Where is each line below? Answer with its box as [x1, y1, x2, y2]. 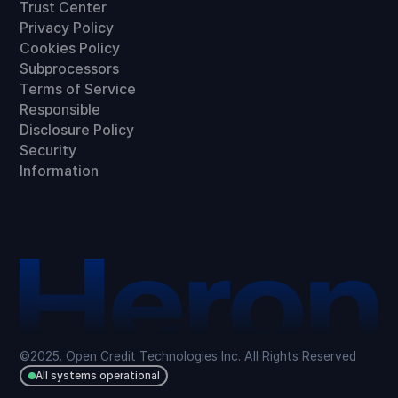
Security [20, 141, 77, 159]
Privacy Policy [20, 19, 115, 36]
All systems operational [35, 369, 160, 382]
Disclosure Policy [20, 121, 135, 139]
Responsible [20, 100, 101, 118]
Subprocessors [20, 60, 120, 77]
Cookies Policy [20, 39, 121, 57]
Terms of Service [20, 80, 137, 98]
